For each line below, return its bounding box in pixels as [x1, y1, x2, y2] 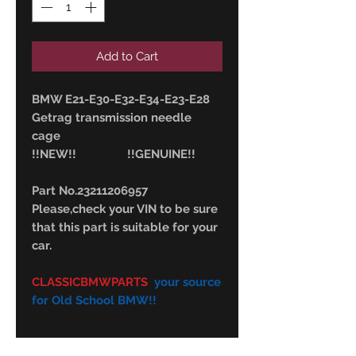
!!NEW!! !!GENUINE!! [32, 147, 195, 162]
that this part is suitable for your [32, 220, 218, 235]
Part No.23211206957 [32, 184, 148, 199]
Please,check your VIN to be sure [32, 202, 218, 217]
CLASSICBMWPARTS [32, 275, 154, 290]
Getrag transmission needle [32, 110, 192, 126]
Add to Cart [96, 49, 158, 64]
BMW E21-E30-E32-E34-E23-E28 [32, 92, 210, 107]
